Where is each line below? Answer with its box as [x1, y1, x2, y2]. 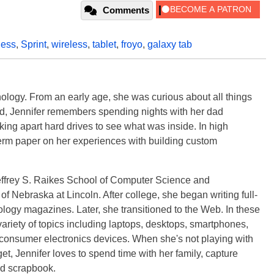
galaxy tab [147, 39, 192, 50]
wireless [51, 39, 87, 50]
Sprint [21, 39, 46, 50]
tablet [92, 39, 116, 50]
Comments [103, 4, 149, 15]
